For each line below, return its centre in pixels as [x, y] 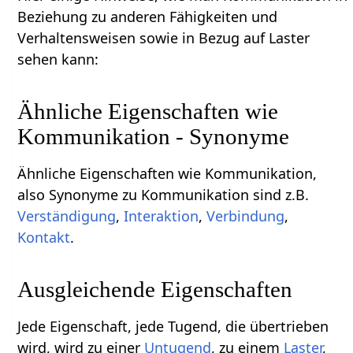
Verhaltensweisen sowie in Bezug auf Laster [164, 38]
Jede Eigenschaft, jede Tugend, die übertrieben [173, 327]
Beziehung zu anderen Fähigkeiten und [148, 17]
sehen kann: [58, 59]
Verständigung [67, 216]
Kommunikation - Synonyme [154, 137]
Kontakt [44, 238]
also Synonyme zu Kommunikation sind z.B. [163, 195]
